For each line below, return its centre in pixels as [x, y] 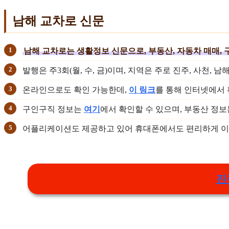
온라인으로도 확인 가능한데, [76, 90]
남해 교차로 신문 [58, 21]
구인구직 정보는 [53, 109]
